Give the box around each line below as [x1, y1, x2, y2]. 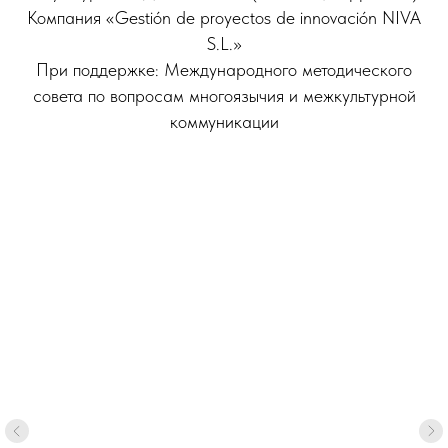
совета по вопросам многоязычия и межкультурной [32, 85, 416, 106]
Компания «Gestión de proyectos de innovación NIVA [27, 7, 421, 28]
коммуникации [169, 111, 279, 132]
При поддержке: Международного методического [36, 59, 412, 80]
